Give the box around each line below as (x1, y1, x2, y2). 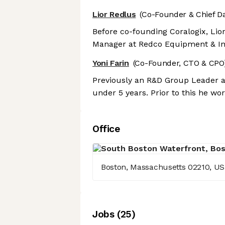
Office (92, 123, 120, 135)
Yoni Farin (92, 58, 129, 68)
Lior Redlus (92, 10, 136, 20)
